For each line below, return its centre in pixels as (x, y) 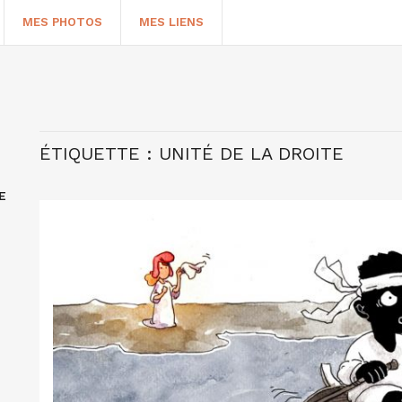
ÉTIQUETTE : (99, 153)
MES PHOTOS (62, 22)
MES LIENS (171, 22)
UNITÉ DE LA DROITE (251, 153)
